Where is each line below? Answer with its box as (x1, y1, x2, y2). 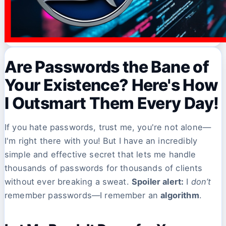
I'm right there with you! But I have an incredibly (5, 136, 198, 146)
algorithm (160, 190, 199, 201)
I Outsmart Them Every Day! (5, 93, 219, 113)
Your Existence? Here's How (5, 75, 218, 95)
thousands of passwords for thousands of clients (5, 163, 203, 174)
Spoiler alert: (131, 177, 184, 187)
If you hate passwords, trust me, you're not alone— (5, 122, 211, 133)
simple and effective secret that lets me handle (5, 149, 196, 160)
